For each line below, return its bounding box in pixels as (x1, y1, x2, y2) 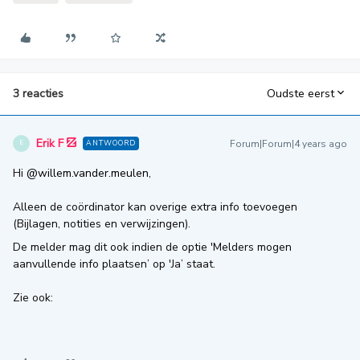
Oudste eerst (267, 86, 334, 102)
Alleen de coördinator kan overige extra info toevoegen (13, 198, 297, 215)
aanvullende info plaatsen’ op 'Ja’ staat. (13, 256, 215, 272)
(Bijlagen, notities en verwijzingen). (13, 215, 190, 231)
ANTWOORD (86, 137, 136, 148)
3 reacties (13, 85, 63, 101)
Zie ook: (13, 289, 56, 305)
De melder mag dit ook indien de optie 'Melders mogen (13, 239, 292, 255)
